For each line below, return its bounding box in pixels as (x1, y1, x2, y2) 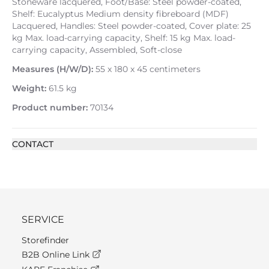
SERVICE (22, 214, 64, 225)
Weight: (12, 83, 46, 94)
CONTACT (12, 139, 53, 150)
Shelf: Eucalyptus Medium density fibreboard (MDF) (12, 8, 229, 19)
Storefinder (22, 235, 69, 246)
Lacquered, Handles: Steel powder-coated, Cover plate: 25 (12, 20, 251, 31)
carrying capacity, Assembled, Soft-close (12, 44, 182, 55)
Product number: (12, 102, 88, 113)
